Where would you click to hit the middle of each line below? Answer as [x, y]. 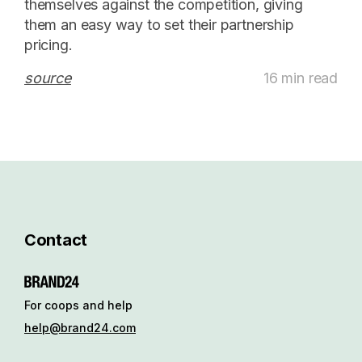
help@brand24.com [80, 327]
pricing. [48, 45]
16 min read [300, 78]
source [48, 78]
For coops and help [78, 305]
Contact [56, 240]
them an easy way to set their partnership [159, 25]
